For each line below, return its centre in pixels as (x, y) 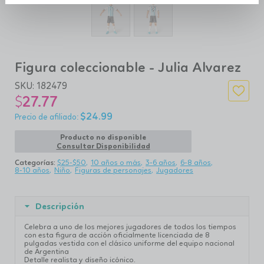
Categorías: (36, 162)
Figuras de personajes (113, 170)
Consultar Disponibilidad (103, 146)
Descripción (60, 206)
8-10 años (32, 170)
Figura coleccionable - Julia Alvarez (128, 67)
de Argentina (47, 251)
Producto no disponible (103, 137)
